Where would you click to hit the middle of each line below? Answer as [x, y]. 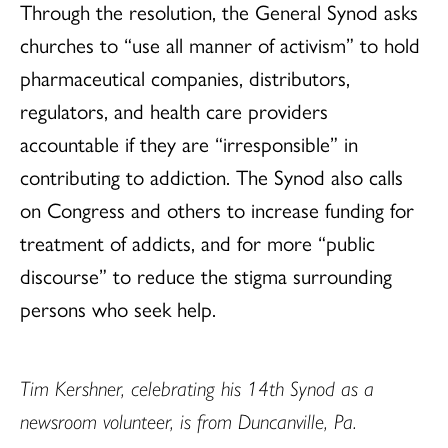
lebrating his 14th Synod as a [261, 386]
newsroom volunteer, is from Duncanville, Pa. [188, 419]
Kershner [88, 386]
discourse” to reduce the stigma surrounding [206, 274]
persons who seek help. [118, 307]
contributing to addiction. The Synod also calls [211, 175]
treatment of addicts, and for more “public [197, 241]
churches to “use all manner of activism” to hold [220, 43]
